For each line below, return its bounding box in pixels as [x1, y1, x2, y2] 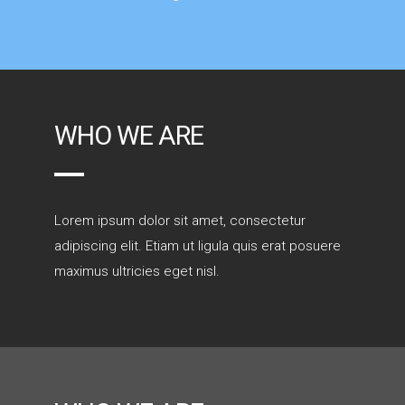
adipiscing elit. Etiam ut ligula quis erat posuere [54, 237, 341, 254]
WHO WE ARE [54, 117, 203, 155]
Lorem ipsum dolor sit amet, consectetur [54, 212, 306, 229]
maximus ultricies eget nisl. [54, 262, 220, 279]
